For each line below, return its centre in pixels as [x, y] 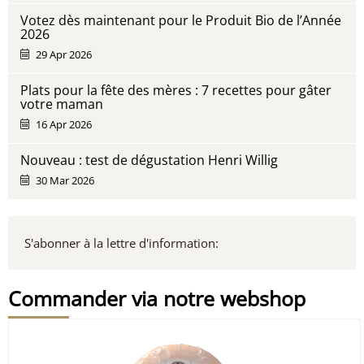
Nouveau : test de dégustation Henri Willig [149, 160]
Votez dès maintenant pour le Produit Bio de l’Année [181, 20]
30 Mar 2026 [65, 180]
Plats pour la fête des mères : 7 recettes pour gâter [176, 90]
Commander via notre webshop [157, 298]
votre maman [62, 104]
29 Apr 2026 [64, 54]
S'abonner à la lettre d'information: [122, 243]
